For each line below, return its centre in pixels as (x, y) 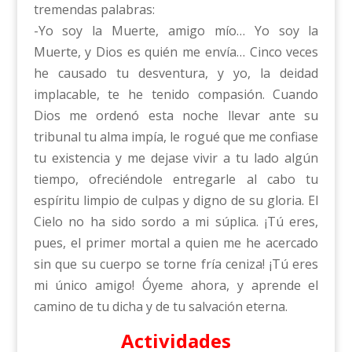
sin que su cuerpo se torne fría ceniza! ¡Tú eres (176, 264)
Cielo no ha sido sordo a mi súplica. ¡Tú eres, (176, 222)
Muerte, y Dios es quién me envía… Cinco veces (176, 52)
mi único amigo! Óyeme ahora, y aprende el (176, 286)
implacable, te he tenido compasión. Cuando (176, 95)
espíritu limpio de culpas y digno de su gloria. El (176, 201)
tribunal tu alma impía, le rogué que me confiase (176, 137)
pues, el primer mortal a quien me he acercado (176, 243)
